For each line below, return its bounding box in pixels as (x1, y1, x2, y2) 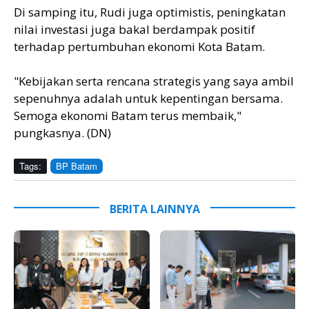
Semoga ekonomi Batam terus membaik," (14, 107, 241, 123)
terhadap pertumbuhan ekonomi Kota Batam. (14, 38, 265, 54)
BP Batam (56, 159, 97, 172)
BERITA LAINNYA (109, 201, 200, 217)
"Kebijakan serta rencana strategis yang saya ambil (14, 72, 294, 89)
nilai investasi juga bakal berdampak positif (14, 21, 255, 37)
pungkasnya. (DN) (14, 124, 111, 141)
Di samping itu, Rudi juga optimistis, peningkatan (14, 3, 286, 20)
